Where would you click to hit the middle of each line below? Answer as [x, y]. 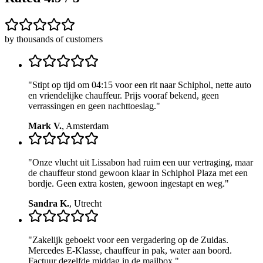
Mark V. [45, 126]
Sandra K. [49, 203]
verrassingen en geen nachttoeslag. [92, 106]
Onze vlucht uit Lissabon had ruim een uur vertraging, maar [143, 162]
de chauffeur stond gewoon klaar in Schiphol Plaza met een [138, 173]
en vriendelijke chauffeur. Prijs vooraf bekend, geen [124, 95]
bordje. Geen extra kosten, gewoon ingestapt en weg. [127, 183]
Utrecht [88, 203]
